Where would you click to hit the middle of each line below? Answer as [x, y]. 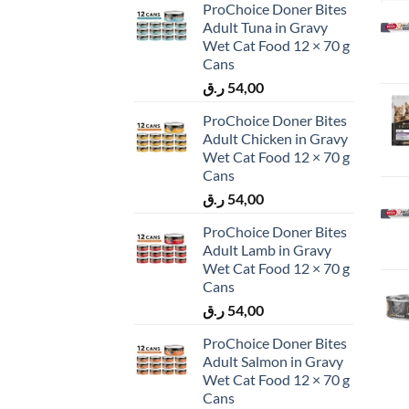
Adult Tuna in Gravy [265, 27]
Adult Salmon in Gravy [273, 362]
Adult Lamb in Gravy [267, 250]
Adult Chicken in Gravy [275, 139]
